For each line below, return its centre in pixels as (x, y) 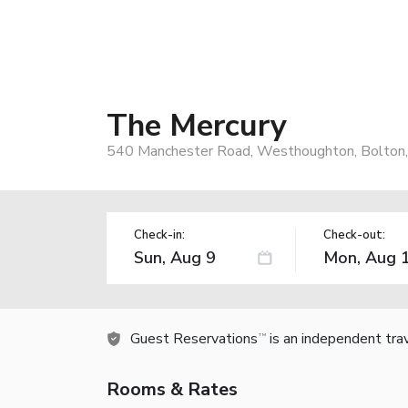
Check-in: (159, 235)
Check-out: (354, 235)
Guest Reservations (194, 338)
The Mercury (197, 125)
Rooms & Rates (172, 389)
